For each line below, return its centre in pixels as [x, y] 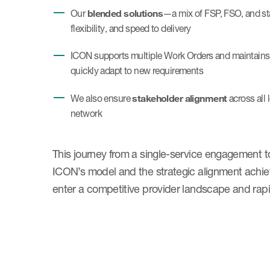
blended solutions [125, 13]
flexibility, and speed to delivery [131, 29]
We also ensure [102, 99]
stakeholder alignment [180, 98]
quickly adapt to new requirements [137, 71]
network [86, 114]
